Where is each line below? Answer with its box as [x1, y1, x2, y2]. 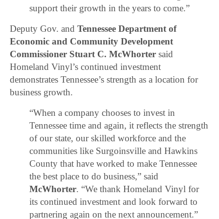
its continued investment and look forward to [29, 196, 198, 207]
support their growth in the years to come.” [29, 2, 190, 13]
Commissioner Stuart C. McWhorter [10, 48, 156, 59]
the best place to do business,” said [29, 171, 159, 181]
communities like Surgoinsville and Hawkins [29, 145, 198, 156]
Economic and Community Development [10, 36, 174, 46]
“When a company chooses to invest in [29, 107, 175, 118]
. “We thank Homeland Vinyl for [76, 183, 199, 194]
